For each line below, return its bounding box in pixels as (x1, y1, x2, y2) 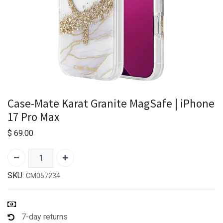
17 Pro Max (7, 109, 59, 124)
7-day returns (21, 212, 68, 222)
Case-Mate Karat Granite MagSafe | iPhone (7, 96, 215, 111)
